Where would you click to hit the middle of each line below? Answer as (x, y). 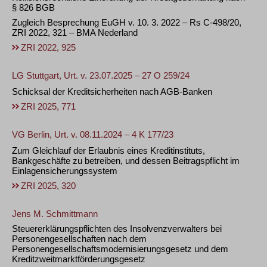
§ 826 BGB (33, 7)
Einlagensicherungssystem (65, 171)
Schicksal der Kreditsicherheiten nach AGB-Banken (112, 91)
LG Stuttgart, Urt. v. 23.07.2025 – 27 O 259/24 (101, 75)
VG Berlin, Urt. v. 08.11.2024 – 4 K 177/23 (93, 134)
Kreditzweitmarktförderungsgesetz (79, 259)
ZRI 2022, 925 (48, 47)
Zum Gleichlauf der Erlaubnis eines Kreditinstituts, (108, 150)
